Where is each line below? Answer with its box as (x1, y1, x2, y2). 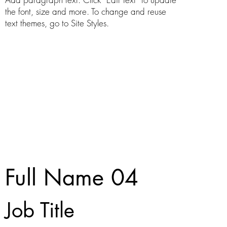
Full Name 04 (5, 163, 138, 193)
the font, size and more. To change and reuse (5, 6, 166, 18)
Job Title (5, 197, 74, 224)
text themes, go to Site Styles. (5, 17, 109, 29)
